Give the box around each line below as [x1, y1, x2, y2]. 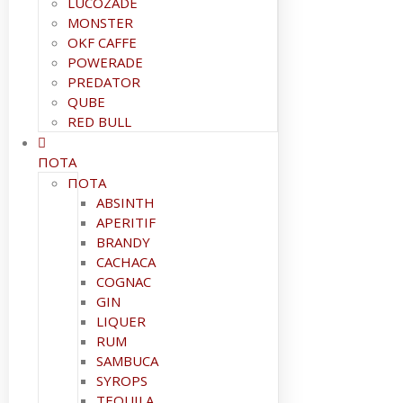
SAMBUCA [96, 352, 158, 370]
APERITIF [96, 213, 156, 231]
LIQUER [96, 312, 146, 330]
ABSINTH [96, 193, 155, 211]
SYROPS [96, 372, 148, 390]
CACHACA [96, 253, 156, 271]
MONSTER [67, 13, 133, 31]
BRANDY [96, 233, 150, 251]
